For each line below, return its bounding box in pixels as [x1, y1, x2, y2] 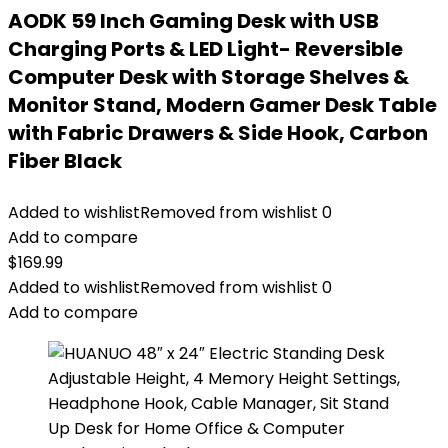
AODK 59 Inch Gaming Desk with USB [8, 7, 379, 35]
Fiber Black [8, 147, 122, 175]
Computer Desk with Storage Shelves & [8, 63, 409, 91]
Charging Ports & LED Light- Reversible [8, 35, 403, 63]
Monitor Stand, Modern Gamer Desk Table [8, 91, 437, 119]
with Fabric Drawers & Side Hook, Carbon [8, 119, 428, 147]
